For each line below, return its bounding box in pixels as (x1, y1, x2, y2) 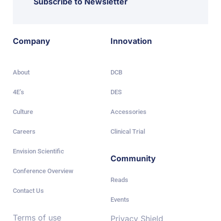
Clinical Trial (110, 127, 145, 135)
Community (110, 153, 156, 163)
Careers (13, 127, 36, 135)
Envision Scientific (13, 147, 64, 155)
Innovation (110, 36, 152, 46)
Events (110, 195, 129, 203)
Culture (13, 108, 33, 115)
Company (13, 36, 50, 46)
